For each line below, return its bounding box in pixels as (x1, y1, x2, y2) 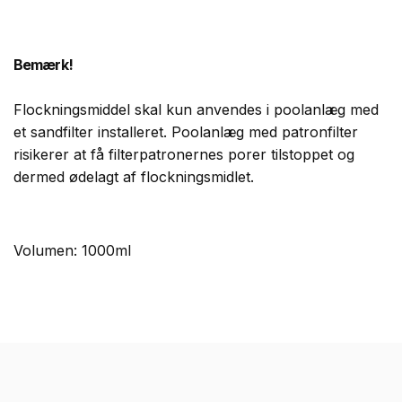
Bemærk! (13, 55, 73, 74)
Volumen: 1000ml (13, 240, 131, 259)
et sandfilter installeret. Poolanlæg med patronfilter (13, 122, 358, 141)
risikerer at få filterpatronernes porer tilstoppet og (13, 144, 354, 163)
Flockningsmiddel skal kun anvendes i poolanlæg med (13, 100, 379, 118)
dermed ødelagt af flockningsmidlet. (13, 167, 254, 186)
